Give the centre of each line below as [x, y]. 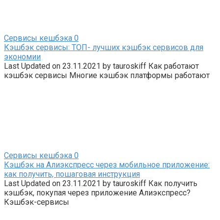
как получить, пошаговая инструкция [72, 174]
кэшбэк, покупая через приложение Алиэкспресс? [97, 192]
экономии [22, 56]
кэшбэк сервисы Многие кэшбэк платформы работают [107, 75]
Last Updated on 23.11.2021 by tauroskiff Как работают [101, 66]
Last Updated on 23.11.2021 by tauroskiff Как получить [101, 183]
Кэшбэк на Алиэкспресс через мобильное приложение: [107, 165]
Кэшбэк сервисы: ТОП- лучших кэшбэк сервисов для [104, 47]
